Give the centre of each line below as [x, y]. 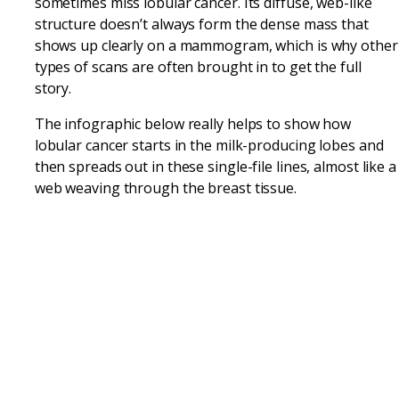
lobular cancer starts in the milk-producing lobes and [209, 145]
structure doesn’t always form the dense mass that [201, 24]
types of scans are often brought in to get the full [198, 66]
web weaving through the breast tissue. [165, 187]
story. [53, 88]
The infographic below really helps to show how [193, 123]
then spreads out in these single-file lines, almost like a [215, 166]
